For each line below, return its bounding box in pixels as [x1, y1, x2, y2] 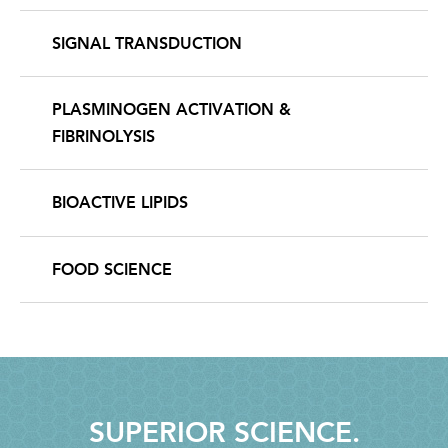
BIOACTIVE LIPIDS [52, 193, 188, 213]
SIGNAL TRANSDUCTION [52, 33, 242, 53]
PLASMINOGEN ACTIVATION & [52, 100, 291, 120]
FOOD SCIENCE [52, 259, 172, 279]
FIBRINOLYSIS [52, 127, 155, 147]
